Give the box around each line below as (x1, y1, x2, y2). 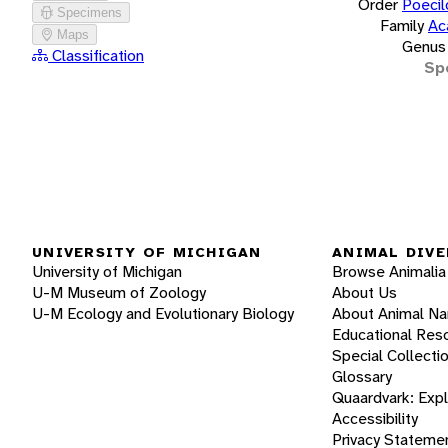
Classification (48, 44, 144, 66)
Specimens (57, 4, 122, 20)
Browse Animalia (332, 261, 446, 282)
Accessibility (332, 408, 418, 429)
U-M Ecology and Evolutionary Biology (32, 303, 294, 324)
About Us (332, 282, 397, 303)
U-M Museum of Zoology (32, 282, 206, 303)
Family (380, 14, 424, 36)
